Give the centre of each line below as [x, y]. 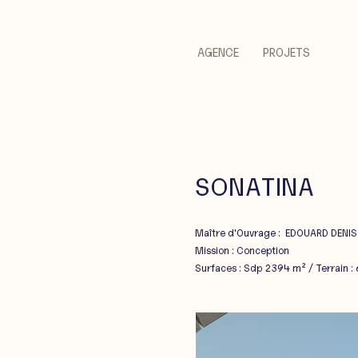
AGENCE [218, 52]
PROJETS [286, 52]
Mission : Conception [242, 250]
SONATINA [255, 185]
